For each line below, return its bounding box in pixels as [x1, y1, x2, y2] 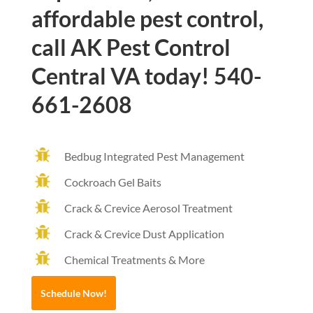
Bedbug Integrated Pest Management [64, 150, 245, 163]
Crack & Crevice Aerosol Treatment [64, 201, 233, 215]
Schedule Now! [40, 287, 107, 300]
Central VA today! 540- [31, 62, 261, 90]
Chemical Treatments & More [64, 253, 205, 267]
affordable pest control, [31, 5, 263, 33]
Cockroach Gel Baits [64, 175, 161, 189]
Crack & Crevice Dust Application [64, 227, 224, 241]
